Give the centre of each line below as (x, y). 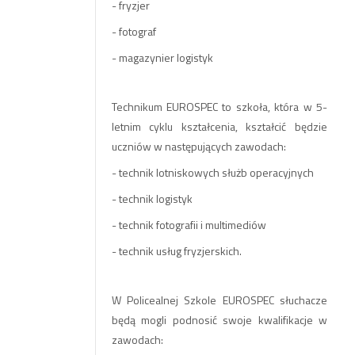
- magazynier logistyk (162, 57)
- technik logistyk (152, 198)
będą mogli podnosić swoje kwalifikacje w (219, 320)
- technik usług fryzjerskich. (176, 251)
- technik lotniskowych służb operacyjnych (212, 172)
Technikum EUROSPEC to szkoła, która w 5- (219, 107)
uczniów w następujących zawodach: (198, 146)
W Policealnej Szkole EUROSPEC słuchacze (219, 300)
